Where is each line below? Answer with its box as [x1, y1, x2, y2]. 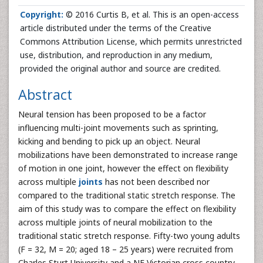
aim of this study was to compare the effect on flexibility [18, 203, 236, 214]
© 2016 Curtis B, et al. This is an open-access [63, 9, 239, 20]
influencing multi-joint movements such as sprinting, [18, 122, 218, 133]
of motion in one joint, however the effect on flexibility [18, 163, 228, 174]
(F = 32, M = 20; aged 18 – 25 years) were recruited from [18, 244, 233, 255]
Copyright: [20, 9, 63, 20]
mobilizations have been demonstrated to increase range [18, 149, 238, 160]
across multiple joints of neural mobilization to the [18, 217, 213, 228]
